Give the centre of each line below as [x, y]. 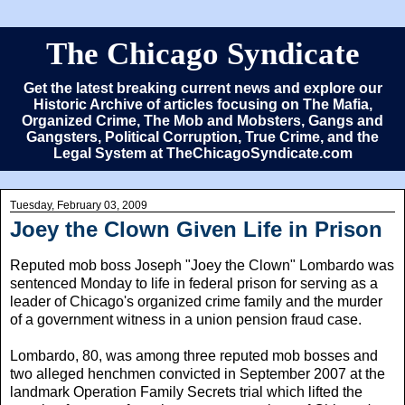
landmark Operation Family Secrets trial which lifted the [186, 391]
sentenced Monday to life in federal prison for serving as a [194, 283]
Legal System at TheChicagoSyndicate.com [202, 153]
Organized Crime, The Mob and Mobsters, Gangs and [202, 121]
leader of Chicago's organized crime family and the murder [196, 301]
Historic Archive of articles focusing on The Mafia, [202, 104]
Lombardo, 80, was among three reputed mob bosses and [194, 355]
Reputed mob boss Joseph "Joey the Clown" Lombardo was [202, 265]
